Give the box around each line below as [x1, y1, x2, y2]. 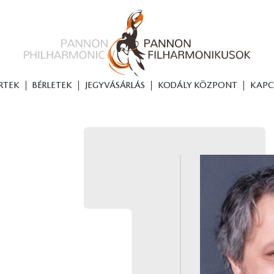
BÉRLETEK [32, 81, 72, 91]
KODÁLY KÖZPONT [157, 81, 237, 91]
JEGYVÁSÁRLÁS [84, 81, 145, 91]
